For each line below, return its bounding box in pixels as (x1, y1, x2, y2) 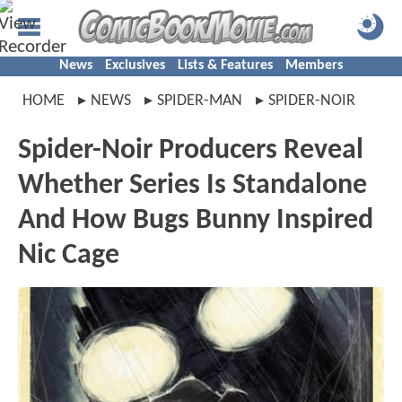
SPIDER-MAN (157, 92, 242, 109)
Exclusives (105, 58, 165, 73)
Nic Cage (18, 241, 119, 270)
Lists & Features (178, 58, 273, 73)
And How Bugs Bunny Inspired (18, 206, 373, 235)
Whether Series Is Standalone (18, 171, 367, 200)
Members (285, 58, 343, 73)
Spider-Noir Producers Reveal (18, 136, 363, 165)
